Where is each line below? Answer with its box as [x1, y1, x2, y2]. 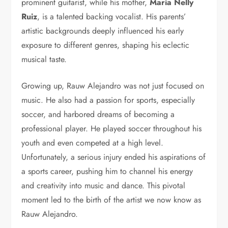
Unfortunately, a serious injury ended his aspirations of [21, 151, 206, 163]
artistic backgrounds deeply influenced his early [21, 25, 184, 37]
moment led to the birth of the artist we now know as [21, 194, 202, 206]
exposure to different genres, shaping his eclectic [21, 39, 190, 51]
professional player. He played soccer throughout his [21, 123, 202, 135]
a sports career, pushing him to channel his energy [21, 165, 193, 178]
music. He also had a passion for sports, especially [21, 94, 195, 106]
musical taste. [21, 53, 67, 66]
